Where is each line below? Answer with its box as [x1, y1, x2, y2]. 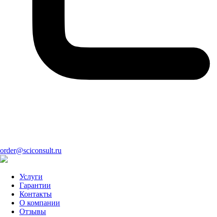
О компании [19, 199, 60, 207]
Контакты [19, 190, 52, 198]
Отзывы [19, 207, 46, 216]
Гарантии [19, 181, 51, 189]
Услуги [19, 172, 43, 181]
